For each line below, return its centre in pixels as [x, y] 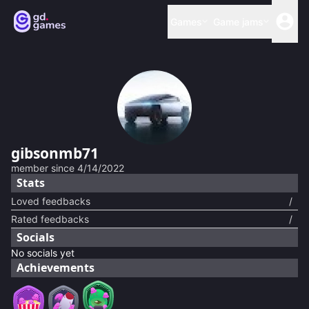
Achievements [56, 268]
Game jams [238, 21]
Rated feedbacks [50, 219]
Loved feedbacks [51, 201]
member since [43, 168]
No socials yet [43, 253]
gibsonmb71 [55, 153]
